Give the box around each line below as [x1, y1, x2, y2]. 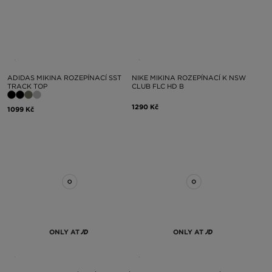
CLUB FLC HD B [131, 81, 184, 90]
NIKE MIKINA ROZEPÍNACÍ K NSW [131, 73, 246, 82]
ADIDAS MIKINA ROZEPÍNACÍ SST [7, 73, 121, 82]
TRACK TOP [7, 81, 47, 90]
